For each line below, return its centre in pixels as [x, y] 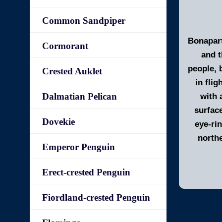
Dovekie [59, 122]
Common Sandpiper [84, 21]
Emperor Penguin [79, 147]
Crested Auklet [72, 71]
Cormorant [65, 46]
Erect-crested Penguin [86, 172]
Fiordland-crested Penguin [96, 197]
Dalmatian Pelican [80, 96]
